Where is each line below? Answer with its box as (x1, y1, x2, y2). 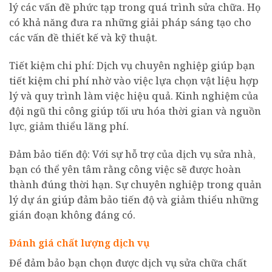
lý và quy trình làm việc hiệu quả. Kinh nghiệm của (9, 89, 259, 103)
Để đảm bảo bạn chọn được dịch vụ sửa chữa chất (9, 256, 246, 270)
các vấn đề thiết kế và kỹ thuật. (9, 31, 157, 45)
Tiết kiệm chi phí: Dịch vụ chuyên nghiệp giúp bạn (9, 58, 255, 72)
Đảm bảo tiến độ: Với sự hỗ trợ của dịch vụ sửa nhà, (9, 147, 256, 161)
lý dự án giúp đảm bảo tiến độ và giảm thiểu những (9, 192, 259, 206)
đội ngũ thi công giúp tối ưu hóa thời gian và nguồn (9, 104, 261, 118)
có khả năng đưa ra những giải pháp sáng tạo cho (9, 16, 251, 30)
